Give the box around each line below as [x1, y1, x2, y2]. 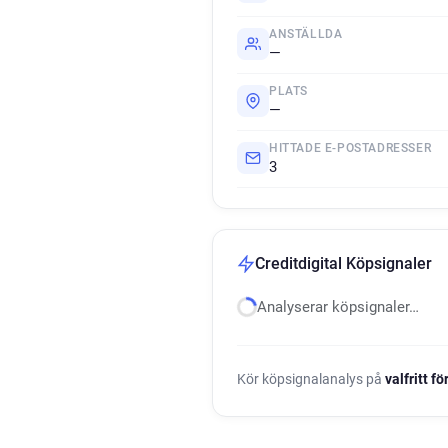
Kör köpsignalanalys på [237, 371, 385, 387]
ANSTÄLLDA [269, 27, 343, 41]
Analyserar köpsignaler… [257, 298, 419, 316]
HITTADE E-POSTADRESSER [269, 141, 432, 155]
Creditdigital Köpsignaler [255, 254, 432, 273]
